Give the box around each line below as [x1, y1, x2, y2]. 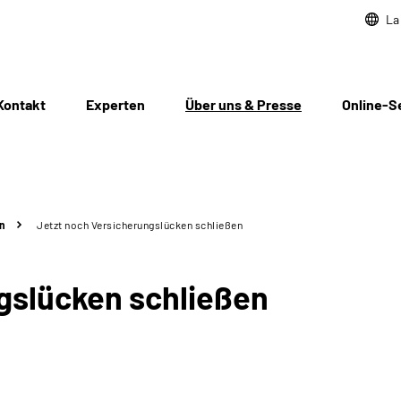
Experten [86, 96, 145, 113]
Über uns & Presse [185, 96, 302, 113]
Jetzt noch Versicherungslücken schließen [37, 218, 243, 231]
